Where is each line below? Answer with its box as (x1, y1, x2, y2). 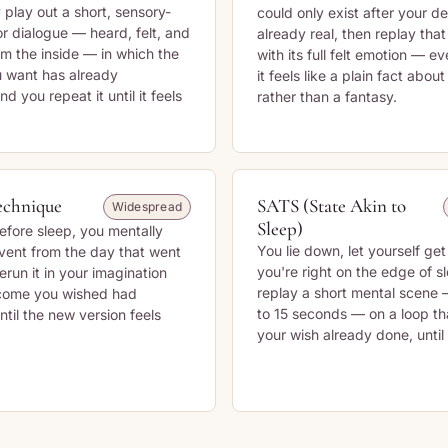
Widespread (111, 199, 182, 214)
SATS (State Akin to (257, 194, 406, 217)
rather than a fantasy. (257, 88, 397, 105)
